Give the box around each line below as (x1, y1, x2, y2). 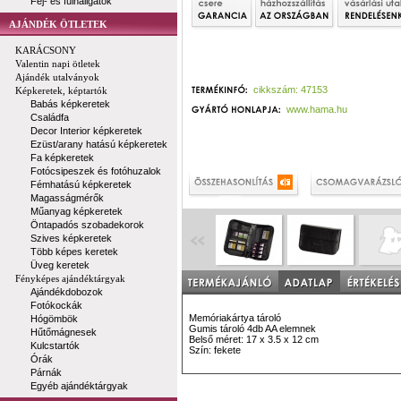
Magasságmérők (30, 192, 104, 203)
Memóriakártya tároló (189, 312, 281, 323)
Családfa (30, 112, 69, 123)
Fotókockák (30, 300, 82, 311)
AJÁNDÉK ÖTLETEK (9, 19, 107, 30)
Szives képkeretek (30, 233, 112, 243)
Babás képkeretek (30, 98, 110, 109)
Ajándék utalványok (15, 72, 99, 82)
